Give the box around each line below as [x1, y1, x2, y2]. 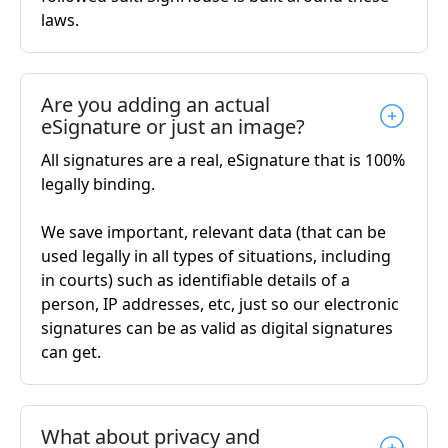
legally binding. [41, 172, 155, 195]
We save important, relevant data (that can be [41, 220, 386, 243]
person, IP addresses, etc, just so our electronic [41, 292, 399, 315]
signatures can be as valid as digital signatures [41, 316, 393, 339]
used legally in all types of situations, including [41, 244, 391, 267]
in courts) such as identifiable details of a [41, 268, 350, 291]
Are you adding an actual [41, 90, 270, 118]
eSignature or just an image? [41, 112, 305, 140]
